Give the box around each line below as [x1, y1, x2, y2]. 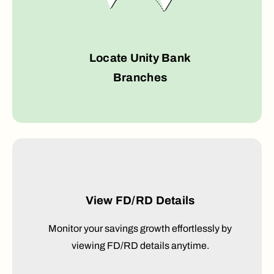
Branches [113, 72, 168, 84]
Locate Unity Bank [89, 52, 191, 65]
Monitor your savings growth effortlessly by [48, 223, 232, 234]
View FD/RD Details [85, 194, 195, 207]
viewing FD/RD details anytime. [71, 240, 209, 251]
